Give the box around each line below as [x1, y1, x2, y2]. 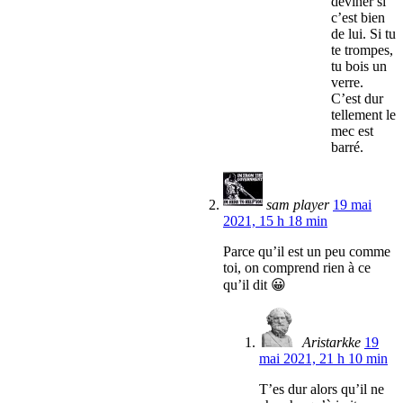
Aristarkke [302, 335, 361, 351]
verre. [331, 75, 363, 91]
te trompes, [331, 42, 393, 58]
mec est [331, 123, 373, 139]
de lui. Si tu [331, 26, 396, 42]
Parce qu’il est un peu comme [223, 244, 390, 260]
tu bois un [331, 58, 387, 75]
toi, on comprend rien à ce [223, 260, 371, 276]
